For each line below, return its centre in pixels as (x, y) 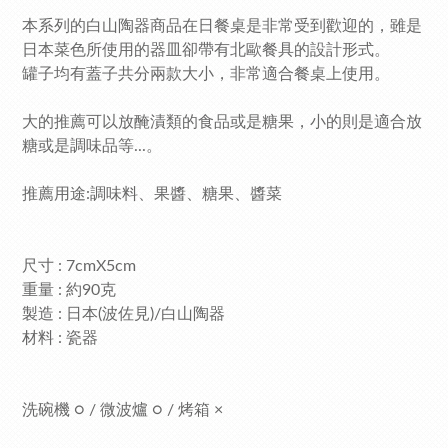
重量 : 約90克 (73, 290)
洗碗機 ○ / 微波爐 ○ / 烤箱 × (122, 410)
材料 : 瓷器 (60, 338)
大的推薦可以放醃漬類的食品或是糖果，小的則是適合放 (222, 122)
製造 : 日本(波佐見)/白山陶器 (123, 314)
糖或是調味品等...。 (92, 146)
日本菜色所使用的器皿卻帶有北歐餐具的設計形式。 (206, 50)
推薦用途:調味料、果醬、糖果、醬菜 (152, 194)
